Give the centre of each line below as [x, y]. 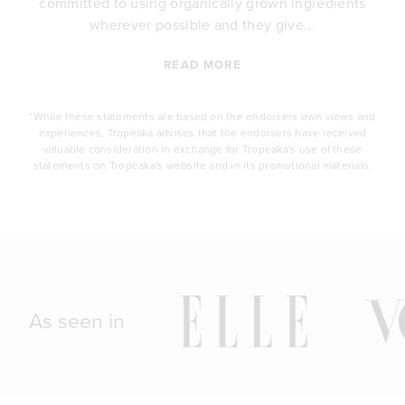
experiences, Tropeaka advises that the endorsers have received [202, 132]
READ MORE [202, 65]
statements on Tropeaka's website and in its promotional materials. [202, 165]
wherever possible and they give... [202, 24]
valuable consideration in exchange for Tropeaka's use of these [202, 148]
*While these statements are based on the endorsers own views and [202, 116]
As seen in [77, 321]
